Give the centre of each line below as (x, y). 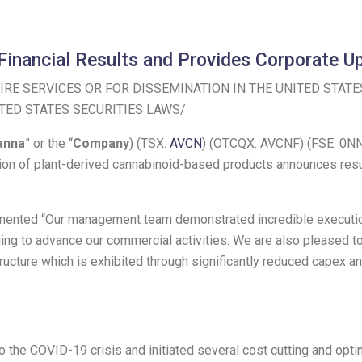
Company (101, 144)
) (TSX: (149, 144)
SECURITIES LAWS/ (128, 110)
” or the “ (49, 144)
